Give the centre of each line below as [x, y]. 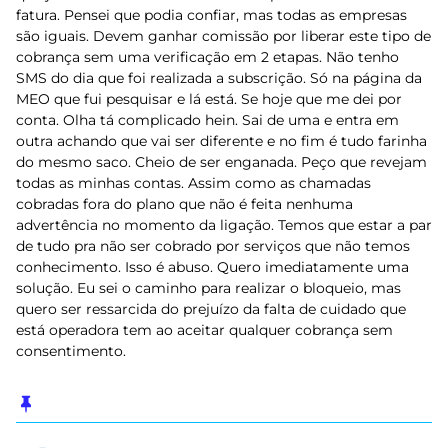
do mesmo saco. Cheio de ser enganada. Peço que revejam [221, 162]
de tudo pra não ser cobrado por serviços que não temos [213, 246]
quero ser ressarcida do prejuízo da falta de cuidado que [211, 309]
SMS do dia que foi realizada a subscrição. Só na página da [219, 78]
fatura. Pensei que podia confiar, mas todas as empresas [211, 15]
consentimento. [73, 351]
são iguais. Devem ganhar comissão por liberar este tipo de [223, 36]
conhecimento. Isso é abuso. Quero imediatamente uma [212, 267]
